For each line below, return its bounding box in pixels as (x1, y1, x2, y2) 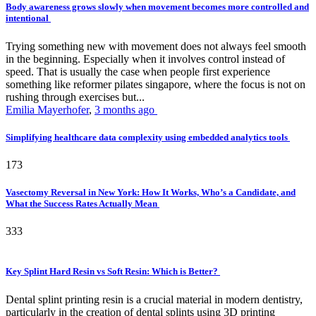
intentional (6, 13, 51, 24)
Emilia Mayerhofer (6, 103, 89, 116)
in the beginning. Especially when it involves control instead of (6, 52, 285, 65)
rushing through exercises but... (6, 90, 145, 103)
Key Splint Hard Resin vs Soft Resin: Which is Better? (6, 266, 220, 277)
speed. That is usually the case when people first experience (6, 65, 270, 78)
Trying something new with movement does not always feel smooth (6, 39, 306, 52)
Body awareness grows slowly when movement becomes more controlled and (6, 1, 309, 13)
